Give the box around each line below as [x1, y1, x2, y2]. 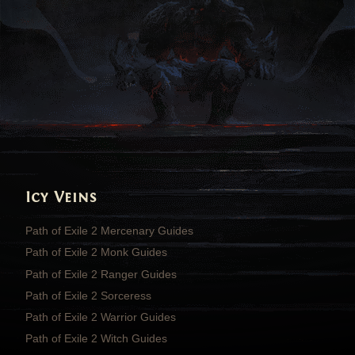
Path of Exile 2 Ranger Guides [25, 267, 177, 281]
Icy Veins [25, 188, 97, 208]
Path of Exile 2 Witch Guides [25, 332, 167, 345]
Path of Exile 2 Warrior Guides [25, 311, 176, 323]
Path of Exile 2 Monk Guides [25, 246, 167, 259]
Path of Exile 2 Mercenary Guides [25, 224, 193, 238]
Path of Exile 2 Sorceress [25, 288, 151, 302]
